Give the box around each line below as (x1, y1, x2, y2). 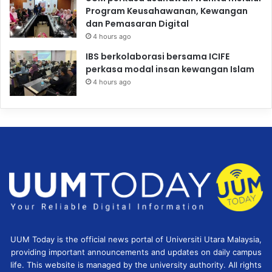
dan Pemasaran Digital (86, 18, 189, 30)
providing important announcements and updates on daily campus (10, 246, 262, 257)
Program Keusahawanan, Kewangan (86, 5, 248, 18)
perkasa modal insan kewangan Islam (86, 63, 254, 76)
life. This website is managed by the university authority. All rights (10, 259, 262, 270)
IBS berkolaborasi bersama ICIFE (86, 50, 229, 63)
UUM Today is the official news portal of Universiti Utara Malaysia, (10, 234, 262, 244)
